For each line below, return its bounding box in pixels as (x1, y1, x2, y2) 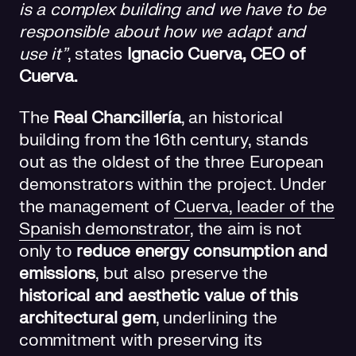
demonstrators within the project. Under (19, 173, 327, 195)
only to (19, 240, 77, 262)
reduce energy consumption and (76, 240, 327, 262)
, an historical (180, 106, 283, 129)
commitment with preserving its (19, 329, 262, 351)
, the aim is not (190, 218, 302, 240)
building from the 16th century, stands (19, 129, 308, 151)
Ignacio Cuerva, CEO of (126, 43, 305, 65)
